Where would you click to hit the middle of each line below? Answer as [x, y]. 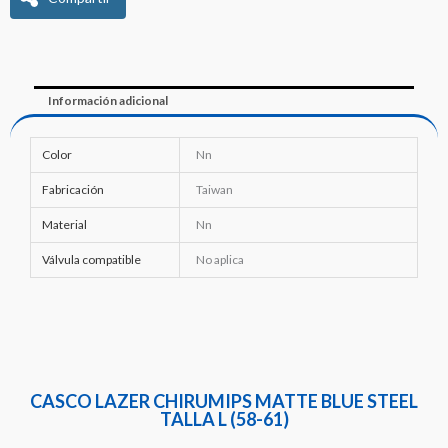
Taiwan [215, 189]
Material [64, 224]
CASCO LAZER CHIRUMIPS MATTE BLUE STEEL [224, 401]
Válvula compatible [91, 259]
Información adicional [108, 101]
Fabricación [72, 189]
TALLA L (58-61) [224, 419]
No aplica [220, 259]
